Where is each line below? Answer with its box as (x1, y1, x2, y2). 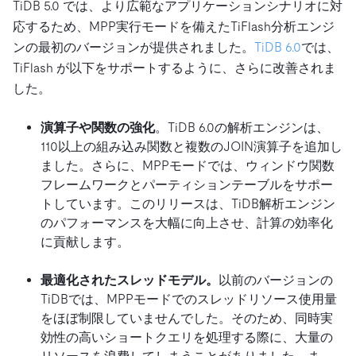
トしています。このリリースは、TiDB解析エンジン (41, 195, 335, 211)
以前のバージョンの (219, 272, 333, 288)
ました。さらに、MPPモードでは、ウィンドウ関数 (41, 157, 335, 173)
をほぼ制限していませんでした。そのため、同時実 (41, 310, 333, 326)
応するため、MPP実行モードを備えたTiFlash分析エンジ (13, 18, 335, 34)
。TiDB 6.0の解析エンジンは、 (155, 119, 329, 135)
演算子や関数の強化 (41, 119, 155, 135)
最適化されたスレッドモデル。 (41, 272, 219, 288)
